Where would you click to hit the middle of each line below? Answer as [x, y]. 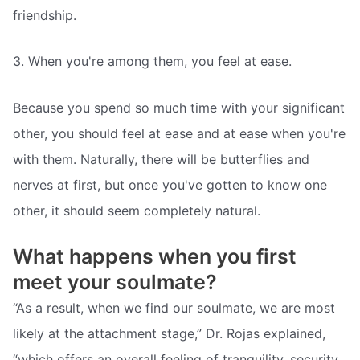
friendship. [45, 15]
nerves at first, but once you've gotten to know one [170, 184]
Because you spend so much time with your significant [179, 107]
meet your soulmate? [115, 282]
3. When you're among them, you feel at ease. [152, 61]
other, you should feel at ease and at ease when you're [179, 133]
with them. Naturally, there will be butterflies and [161, 159]
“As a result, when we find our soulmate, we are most [174, 308]
